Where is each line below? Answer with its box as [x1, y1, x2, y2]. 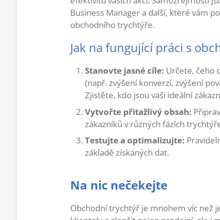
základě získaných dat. [84, 147, 169, 159]
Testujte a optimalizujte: [84, 135, 185, 146]
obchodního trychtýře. [70, 19, 155, 31]
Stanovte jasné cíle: [84, 65, 164, 77]
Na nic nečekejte [70, 177, 167, 193]
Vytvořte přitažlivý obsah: [84, 106, 192, 117]
